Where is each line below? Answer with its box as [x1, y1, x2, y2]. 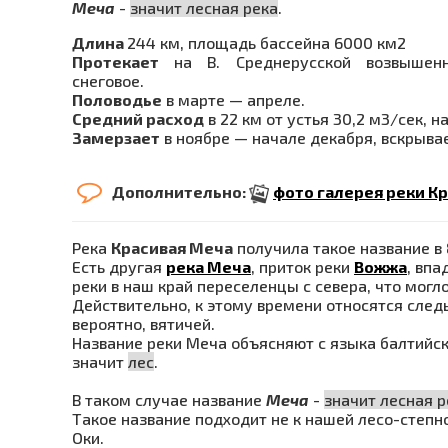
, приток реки [251, 257, 354, 277]
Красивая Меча [111, 238, 233, 258]
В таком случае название [72, 390, 266, 410]
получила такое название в [233, 238, 446, 258]
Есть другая [72, 257, 166, 277]
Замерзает [72, 127, 160, 147]
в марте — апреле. [162, 89, 305, 109]
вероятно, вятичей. [72, 314, 215, 334]
